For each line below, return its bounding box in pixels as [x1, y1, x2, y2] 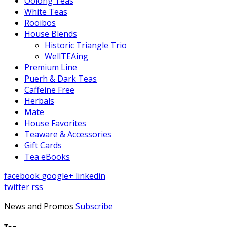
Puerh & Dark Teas [24, 73, 97, 85]
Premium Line [24, 62, 77, 73]
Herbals [24, 95, 54, 107]
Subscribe [75, 201, 113, 212]
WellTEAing [45, 51, 88, 62]
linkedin [75, 170, 105, 182]
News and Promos [4, 201, 75, 212]
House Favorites [24, 118, 86, 129]
